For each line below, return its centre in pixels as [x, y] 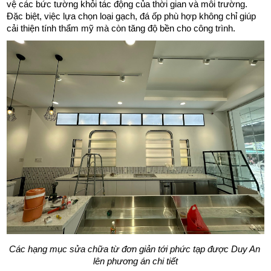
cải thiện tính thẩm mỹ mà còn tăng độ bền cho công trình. [122, 29]
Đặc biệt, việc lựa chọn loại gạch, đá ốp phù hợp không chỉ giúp [132, 17]
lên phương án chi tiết [135, 261]
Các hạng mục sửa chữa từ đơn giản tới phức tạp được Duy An [134, 249]
